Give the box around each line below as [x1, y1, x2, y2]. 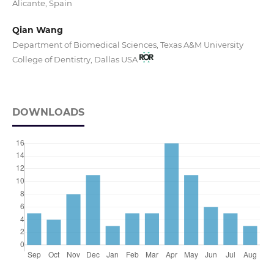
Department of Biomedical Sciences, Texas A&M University [12, 40, 243, 50]
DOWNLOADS [12, 106, 84, 119]
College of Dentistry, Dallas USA [12, 54, 139, 65]
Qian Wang [12, 24, 63, 36]
